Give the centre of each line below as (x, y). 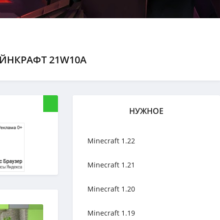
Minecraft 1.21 (111, 165)
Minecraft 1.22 (111, 141)
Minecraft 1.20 (111, 189)
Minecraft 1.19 (111, 213)
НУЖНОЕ (146, 111)
